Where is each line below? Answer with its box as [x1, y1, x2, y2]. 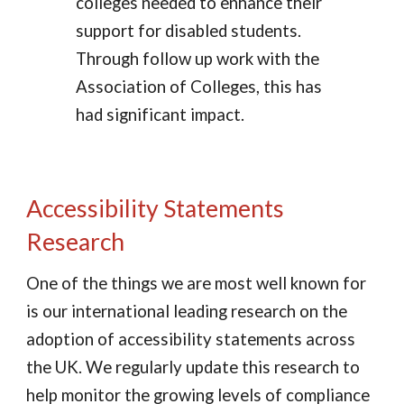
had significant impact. [76, 104, 245, 124]
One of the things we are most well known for [26, 273, 367, 293]
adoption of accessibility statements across [26, 329, 356, 349]
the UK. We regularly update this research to [26, 357, 361, 377]
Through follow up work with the [76, 48, 320, 69]
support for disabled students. [76, 20, 302, 41]
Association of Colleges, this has [76, 76, 323, 96]
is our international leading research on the [26, 301, 348, 321]
